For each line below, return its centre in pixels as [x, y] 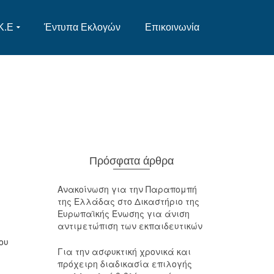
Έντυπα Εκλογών [82, 27]
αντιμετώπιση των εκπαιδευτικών [130, 226]
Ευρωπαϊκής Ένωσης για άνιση [123, 213]
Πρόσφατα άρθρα [131, 161]
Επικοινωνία [172, 27]
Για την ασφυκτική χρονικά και [124, 251]
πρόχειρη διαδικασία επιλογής [124, 264]
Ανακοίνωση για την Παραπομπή [127, 189]
